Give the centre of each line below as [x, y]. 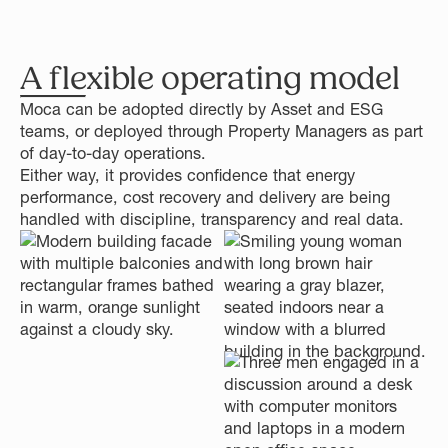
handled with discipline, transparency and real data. [212, 218]
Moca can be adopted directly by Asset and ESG [201, 108]
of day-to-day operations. [113, 152]
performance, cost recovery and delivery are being [205, 196]
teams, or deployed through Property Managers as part [221, 130]
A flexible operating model [210, 78]
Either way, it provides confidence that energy [187, 174]
